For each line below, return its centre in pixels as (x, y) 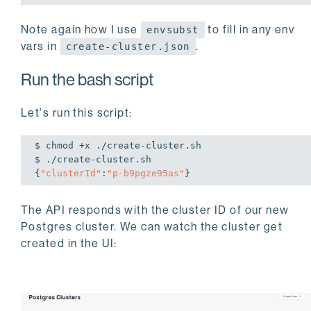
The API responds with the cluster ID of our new (155, 210)
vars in (41, 46)
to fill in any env (250, 29)
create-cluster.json (128, 46)
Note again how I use (81, 29)
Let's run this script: (77, 112)
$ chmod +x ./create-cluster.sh (121, 145)
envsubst (173, 30)
